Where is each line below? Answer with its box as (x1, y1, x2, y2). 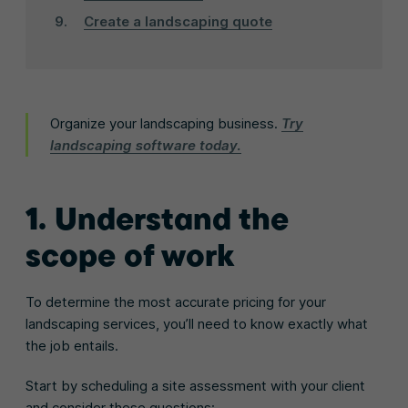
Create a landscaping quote (84, 13, 272, 30)
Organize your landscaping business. (50, 115, 278, 132)
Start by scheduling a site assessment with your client (25, 377, 365, 394)
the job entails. (25, 337, 118, 354)
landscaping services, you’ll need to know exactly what (25, 315, 368, 332)
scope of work (25, 235, 234, 274)
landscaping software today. (50, 137, 241, 154)
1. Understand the (25, 199, 289, 238)
